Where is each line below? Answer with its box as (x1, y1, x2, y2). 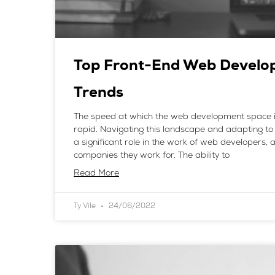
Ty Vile (74, 203, 98, 211)
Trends (74, 86, 123, 101)
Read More (74, 169, 119, 179)
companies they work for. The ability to (74, 151, 230, 161)
